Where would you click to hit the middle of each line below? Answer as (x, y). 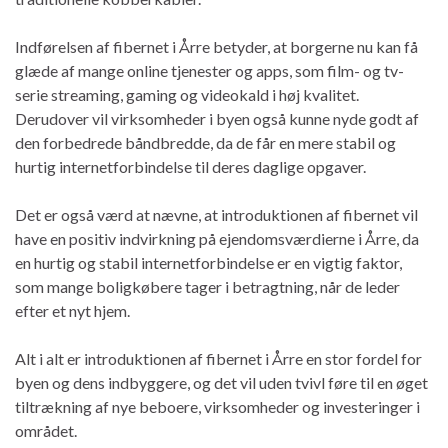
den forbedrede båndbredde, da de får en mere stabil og (205, 142)
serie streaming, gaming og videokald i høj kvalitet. (187, 94)
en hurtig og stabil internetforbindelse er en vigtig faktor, (208, 262)
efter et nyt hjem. (72, 310)
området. (46, 430)
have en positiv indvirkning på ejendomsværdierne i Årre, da (217, 238)
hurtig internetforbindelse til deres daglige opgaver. (190, 166)
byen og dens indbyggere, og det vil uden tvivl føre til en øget (221, 382)
